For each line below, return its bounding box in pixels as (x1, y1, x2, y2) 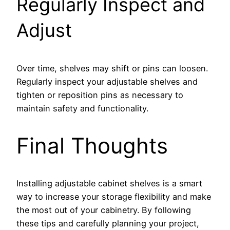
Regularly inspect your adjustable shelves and (16, 76, 198, 87)
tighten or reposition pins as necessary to (16, 89, 183, 100)
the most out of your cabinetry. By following (16, 204, 191, 215)
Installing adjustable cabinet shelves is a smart (16, 178, 202, 188)
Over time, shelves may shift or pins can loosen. (16, 63, 208, 73)
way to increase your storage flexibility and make (16, 191, 211, 202)
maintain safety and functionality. (16, 103, 148, 113)
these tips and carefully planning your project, (16, 218, 199, 228)
